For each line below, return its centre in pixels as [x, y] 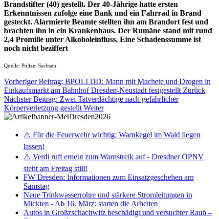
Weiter [94, 108]
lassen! [34, 146]
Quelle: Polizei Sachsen [30, 66]
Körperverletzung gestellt [44, 108]
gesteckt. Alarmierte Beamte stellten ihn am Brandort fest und [106, 22]
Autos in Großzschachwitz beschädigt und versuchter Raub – [118, 212]
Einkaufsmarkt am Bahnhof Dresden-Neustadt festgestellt [93, 90]
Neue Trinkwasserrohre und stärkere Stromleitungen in [108, 195]
